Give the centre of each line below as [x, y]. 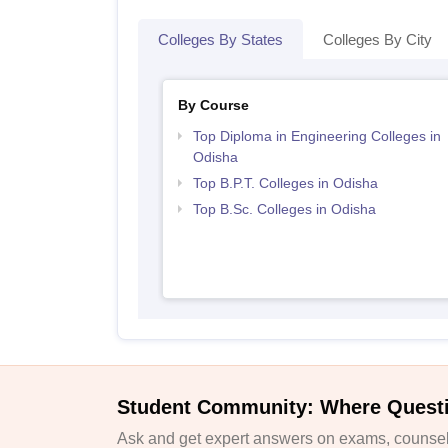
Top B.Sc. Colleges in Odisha [284, 209]
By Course [213, 105]
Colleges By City [377, 39]
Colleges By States [220, 39]
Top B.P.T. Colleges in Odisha [285, 183]
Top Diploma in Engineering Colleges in [316, 136]
